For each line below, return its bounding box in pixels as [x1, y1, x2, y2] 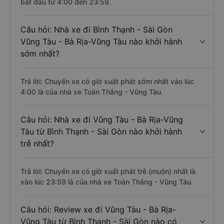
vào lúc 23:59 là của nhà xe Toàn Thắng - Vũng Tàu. [20, 177, 193, 186]
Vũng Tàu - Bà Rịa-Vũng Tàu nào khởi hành [20, 36, 182, 46]
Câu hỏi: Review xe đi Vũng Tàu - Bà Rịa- [20, 204, 176, 214]
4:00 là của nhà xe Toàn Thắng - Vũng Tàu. [20, 87, 163, 96]
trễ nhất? [20, 138, 54, 148]
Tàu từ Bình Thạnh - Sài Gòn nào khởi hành [20, 126, 182, 136]
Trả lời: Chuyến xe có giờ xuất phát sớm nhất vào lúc [20, 77, 194, 85]
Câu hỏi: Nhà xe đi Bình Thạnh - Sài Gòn [20, 24, 172, 34]
